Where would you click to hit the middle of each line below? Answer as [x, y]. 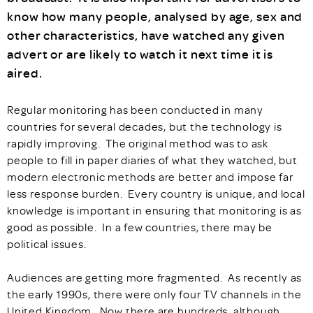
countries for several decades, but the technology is [145, 126]
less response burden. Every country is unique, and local [156, 193]
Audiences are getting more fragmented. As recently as [155, 277]
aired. [25, 73]
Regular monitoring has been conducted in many [135, 109]
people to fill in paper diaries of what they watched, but [152, 160]
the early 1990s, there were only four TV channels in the [154, 294]
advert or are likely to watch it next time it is [140, 54]
